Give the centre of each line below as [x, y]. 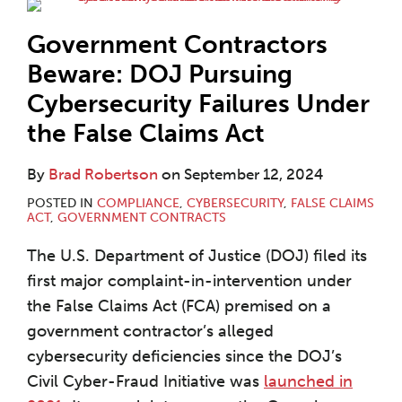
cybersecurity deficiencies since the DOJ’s [184, 357]
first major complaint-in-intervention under [189, 281]
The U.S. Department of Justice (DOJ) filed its [197, 256]
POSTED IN [62, 204]
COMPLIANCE [138, 204]
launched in [308, 382]
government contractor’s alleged [150, 332]
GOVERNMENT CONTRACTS [142, 218]
